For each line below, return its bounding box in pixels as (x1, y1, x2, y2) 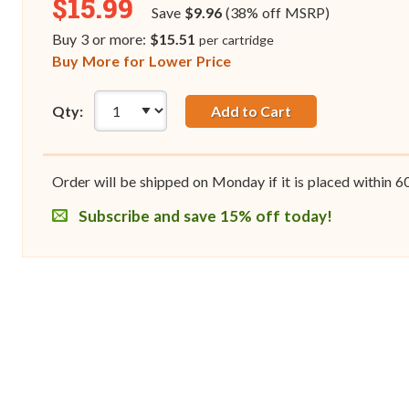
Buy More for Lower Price (52, 52, 231, 70)
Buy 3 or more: (52, 30, 150, 48)
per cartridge (198, 32, 274, 48)
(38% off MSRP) (221, 4, 330, 22)
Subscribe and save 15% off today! (75, 206, 332, 226)
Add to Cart (210, 101, 291, 120)
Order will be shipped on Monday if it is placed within (52, 173, 395, 191)
